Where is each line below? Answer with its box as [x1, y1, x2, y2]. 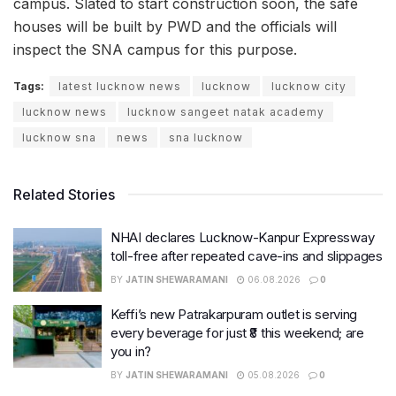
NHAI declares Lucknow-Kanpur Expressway [110, 229, 375, 247]
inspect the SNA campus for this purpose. [13, 41, 297, 59]
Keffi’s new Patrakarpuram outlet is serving [110, 305, 358, 323]
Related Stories [13, 186, 115, 204]
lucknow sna [22, 131, 96, 145]
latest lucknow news [58, 80, 181, 94]
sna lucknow [169, 131, 243, 145]
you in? [110, 342, 151, 360]
